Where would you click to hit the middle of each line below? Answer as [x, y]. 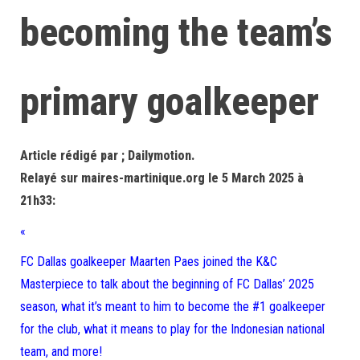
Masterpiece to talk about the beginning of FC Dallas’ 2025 [167, 284]
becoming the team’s [176, 33]
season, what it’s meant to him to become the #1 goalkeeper [173, 307]
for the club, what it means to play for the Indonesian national [172, 329]
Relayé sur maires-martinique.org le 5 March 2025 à [162, 178]
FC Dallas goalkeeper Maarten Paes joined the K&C [149, 262]
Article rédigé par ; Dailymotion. [107, 155]
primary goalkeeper [170, 102]
